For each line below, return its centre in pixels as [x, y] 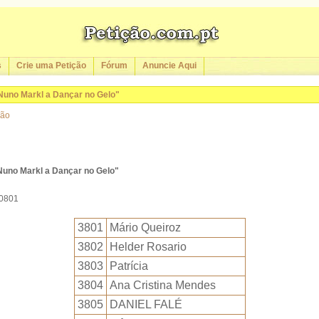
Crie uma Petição [51, 66]
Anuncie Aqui [169, 66]
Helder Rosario [148, 247]
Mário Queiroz [145, 228]
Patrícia [129, 266]
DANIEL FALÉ [146, 304]
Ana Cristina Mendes [162, 285]
